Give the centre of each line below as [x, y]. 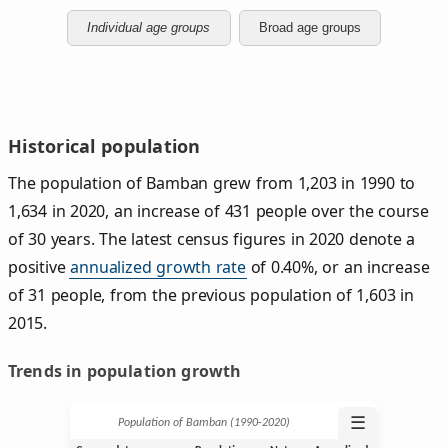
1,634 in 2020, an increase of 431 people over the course [219, 210]
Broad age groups [309, 28]
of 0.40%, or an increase [337, 266]
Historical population [104, 145]
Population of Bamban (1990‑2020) [204, 423]
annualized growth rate [158, 266]
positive [39, 266]
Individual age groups [149, 28]
